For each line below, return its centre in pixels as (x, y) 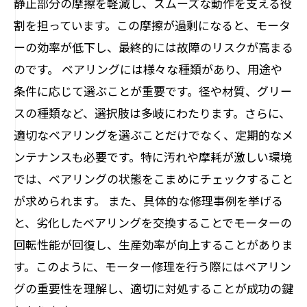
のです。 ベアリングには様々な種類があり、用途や (148, 69)
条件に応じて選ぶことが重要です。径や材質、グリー (153, 91)
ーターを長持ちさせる (100, 34)
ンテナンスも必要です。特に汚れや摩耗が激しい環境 (153, 157)
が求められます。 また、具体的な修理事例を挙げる (148, 200)
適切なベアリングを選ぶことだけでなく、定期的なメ (153, 135)
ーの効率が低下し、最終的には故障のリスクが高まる (153, 47)
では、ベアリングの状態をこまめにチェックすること (153, 179)
